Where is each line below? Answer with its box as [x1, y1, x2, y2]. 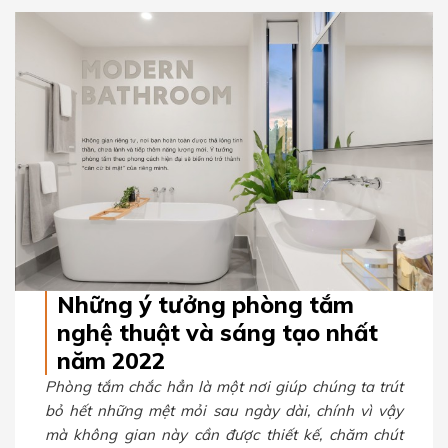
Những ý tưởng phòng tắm [57, 289, 354, 319]
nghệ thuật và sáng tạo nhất [57, 317, 378, 347]
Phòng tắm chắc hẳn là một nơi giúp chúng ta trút [45, 376, 403, 396]
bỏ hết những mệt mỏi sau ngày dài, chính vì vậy [45, 400, 403, 420]
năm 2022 [57, 345, 165, 375]
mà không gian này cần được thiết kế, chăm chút [45, 424, 403, 444]
